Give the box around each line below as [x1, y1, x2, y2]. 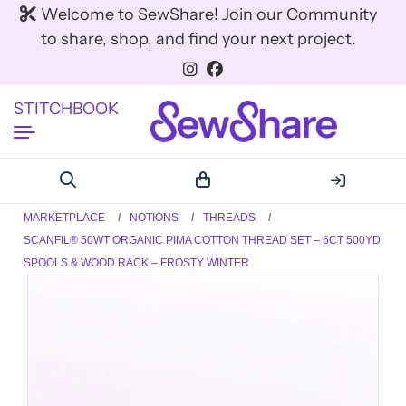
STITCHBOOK [14, 98, 119, 119]
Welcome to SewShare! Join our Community [41, 5, 377, 24]
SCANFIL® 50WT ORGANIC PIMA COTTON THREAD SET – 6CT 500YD [24, 233, 382, 246]
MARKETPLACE [24, 210, 106, 224]
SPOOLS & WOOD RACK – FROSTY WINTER [24, 256, 250, 269]
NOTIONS [130, 210, 179, 224]
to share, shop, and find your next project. [41, 29, 356, 49]
